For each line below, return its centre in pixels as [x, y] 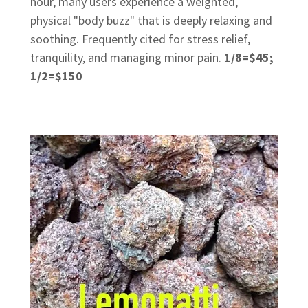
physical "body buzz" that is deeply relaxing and [151, 21]
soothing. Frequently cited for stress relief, [140, 39]
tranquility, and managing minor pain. [127, 58]
